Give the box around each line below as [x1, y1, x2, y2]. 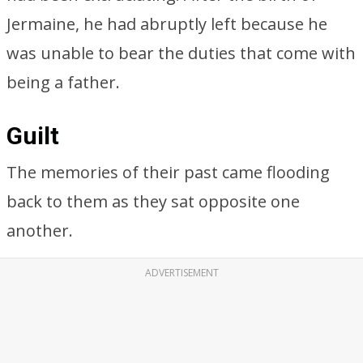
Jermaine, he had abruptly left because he [6, 13, 327, 35]
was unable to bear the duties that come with [6, 42, 356, 64]
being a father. [6, 71, 120, 93]
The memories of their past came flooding [6, 161, 330, 183]
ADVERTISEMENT [144, 266, 219, 280]
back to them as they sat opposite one [6, 190, 300, 212]
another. [6, 220, 73, 241]
